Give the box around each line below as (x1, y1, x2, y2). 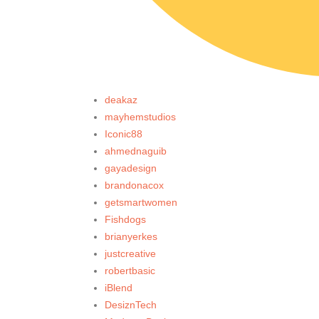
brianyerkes (105, 231, 157, 243)
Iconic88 (105, 128, 142, 140)
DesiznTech (105, 299, 157, 311)
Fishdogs (105, 214, 146, 226)
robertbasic (105, 265, 155, 277)
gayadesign (105, 162, 157, 174)
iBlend (105, 282, 132, 294)
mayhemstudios (105, 111, 176, 123)
